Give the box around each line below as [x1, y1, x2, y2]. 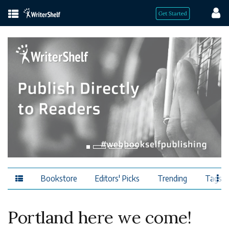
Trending [157, 173, 187, 183]
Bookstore [41, 173, 77, 183]
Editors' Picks [95, 173, 140, 183]
